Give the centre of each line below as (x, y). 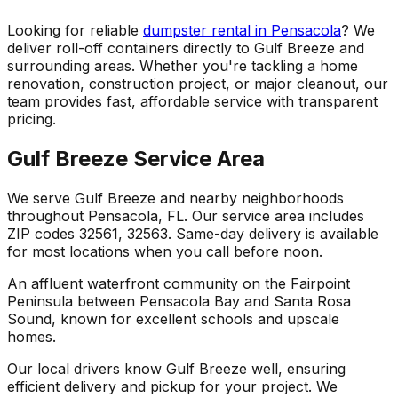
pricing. (32, 119)
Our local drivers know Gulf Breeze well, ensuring (176, 369)
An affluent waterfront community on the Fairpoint (179, 284)
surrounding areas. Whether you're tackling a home (183, 66)
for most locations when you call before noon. (165, 252)
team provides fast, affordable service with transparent (192, 102)
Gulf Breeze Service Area (136, 159)
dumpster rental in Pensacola (242, 31)
